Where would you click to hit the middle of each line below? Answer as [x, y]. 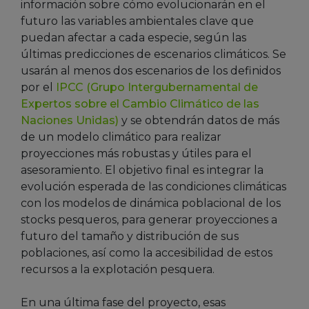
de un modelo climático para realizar [121, 137]
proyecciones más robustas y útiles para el [136, 153]
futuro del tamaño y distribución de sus [130, 236]
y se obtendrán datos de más [199, 120]
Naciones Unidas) [70, 120]
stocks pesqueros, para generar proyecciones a [149, 219]
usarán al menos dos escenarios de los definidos [151, 70]
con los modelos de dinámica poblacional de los [151, 203]
